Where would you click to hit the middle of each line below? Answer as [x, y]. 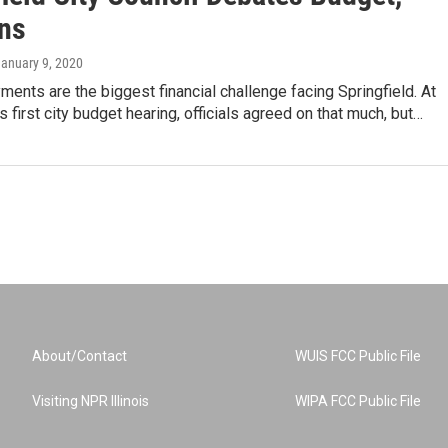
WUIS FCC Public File [358, 356]
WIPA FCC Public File [358, 401]
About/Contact [79, 356]
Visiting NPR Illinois [90, 401]
